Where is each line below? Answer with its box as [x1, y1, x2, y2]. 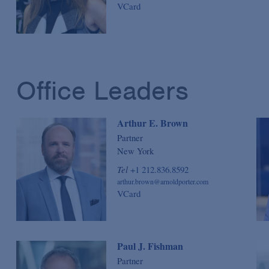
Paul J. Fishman [117, 239, 183, 253]
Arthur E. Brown [117, 115, 188, 130]
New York [117, 144, 154, 157]
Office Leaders [16, 74, 189, 107]
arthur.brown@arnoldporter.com [117, 176, 208, 186]
